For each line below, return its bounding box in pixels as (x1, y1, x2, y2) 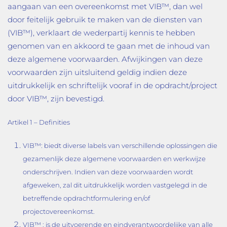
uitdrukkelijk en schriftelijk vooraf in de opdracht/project (8, 81, 217, 90)
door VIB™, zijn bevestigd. (8, 94, 104, 103)
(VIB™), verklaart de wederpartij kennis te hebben (8, 28, 195, 37)
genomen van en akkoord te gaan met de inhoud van (8, 41, 210, 51)
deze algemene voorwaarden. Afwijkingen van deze (8, 54, 203, 64)
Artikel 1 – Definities (8, 118, 70, 126)
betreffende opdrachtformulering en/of (23, 194, 150, 202)
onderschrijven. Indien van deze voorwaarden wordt (23, 168, 193, 176)
